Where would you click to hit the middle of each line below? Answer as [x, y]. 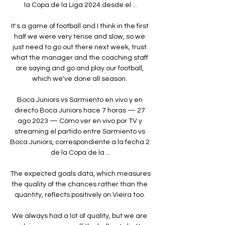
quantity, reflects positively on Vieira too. [80, 195]
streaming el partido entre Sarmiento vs [80, 131]
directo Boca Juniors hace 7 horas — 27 [80, 110]
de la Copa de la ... [80, 152]
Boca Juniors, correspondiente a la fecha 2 [80, 142]
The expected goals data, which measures [80, 174]
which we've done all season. [80, 79]
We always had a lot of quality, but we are [80, 216]
